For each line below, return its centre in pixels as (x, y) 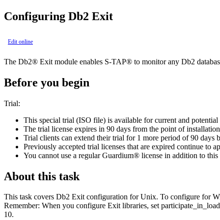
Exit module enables (71, 61)
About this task (42, 176)
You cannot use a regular (63, 155)
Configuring (36, 16)
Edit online (20, 41)
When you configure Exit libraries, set (100, 206)
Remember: (22, 206)
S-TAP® (118, 61)
